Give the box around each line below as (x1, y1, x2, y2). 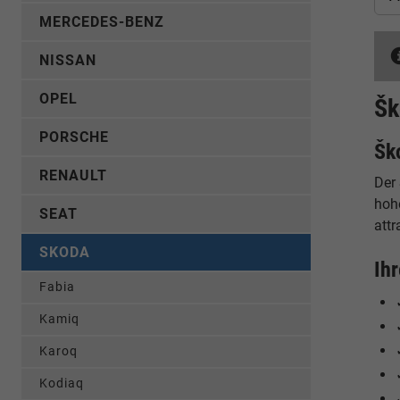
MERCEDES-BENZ (39, 13, 164, 30)
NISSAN (39, 52, 96, 69)
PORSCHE (39, 129, 109, 146)
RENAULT (39, 167, 107, 184)
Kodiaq (39, 376, 84, 391)
